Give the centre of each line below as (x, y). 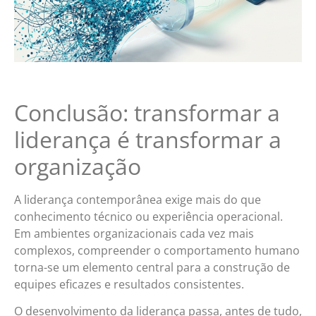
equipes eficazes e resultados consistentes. (129, 284)
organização (78, 166)
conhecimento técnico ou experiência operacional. (148, 216)
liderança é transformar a (148, 139)
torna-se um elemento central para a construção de (152, 267)
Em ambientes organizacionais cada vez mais (134, 233)
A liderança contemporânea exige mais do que (138, 199)
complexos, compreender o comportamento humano (157, 250)
